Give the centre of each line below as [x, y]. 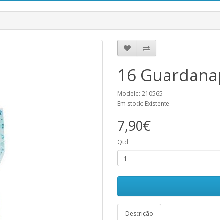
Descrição [139, 213]
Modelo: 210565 [140, 94]
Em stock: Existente [143, 103]
